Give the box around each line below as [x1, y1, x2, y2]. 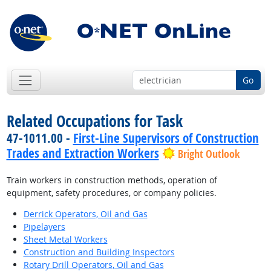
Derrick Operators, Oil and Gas [23, 208, 148, 220]
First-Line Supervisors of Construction [73, 129, 259, 147]
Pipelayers [23, 221, 65, 233]
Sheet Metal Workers [23, 233, 108, 246]
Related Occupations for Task [6, 110, 183, 132]
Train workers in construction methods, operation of [6, 174, 217, 186]
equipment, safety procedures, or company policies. [6, 187, 217, 199]
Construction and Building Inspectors [23, 246, 175, 258]
